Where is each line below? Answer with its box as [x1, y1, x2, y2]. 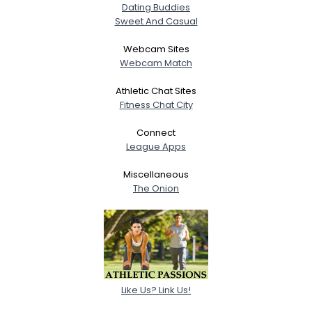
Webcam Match [120, 56, 192, 70]
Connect [136, 125, 175, 139]
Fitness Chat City [119, 97, 193, 111]
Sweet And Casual [114, 14, 198, 28]
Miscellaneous [123, 167, 189, 181]
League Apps [126, 139, 186, 153]
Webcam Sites [123, 42, 189, 56]
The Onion [133, 181, 179, 195]
